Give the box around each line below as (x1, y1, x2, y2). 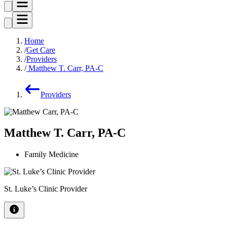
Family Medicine (24, 150, 79, 159)
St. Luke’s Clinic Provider (4, 184, 87, 194)
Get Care (26, 45, 55, 54)
